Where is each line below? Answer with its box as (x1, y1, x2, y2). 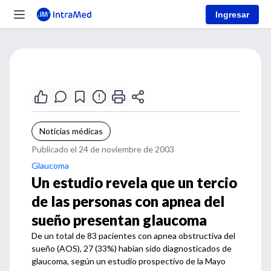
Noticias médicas (39, 126, 103, 136)
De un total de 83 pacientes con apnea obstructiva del (31, 230, 235, 241)
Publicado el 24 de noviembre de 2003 (31, 144, 174, 154)
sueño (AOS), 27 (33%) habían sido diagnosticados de (31, 243, 232, 253)
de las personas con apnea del (31, 192, 224, 210)
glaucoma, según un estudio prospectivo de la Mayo (31, 256, 226, 266)
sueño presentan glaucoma (31, 211, 207, 229)
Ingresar (215, 9, 249, 19)
